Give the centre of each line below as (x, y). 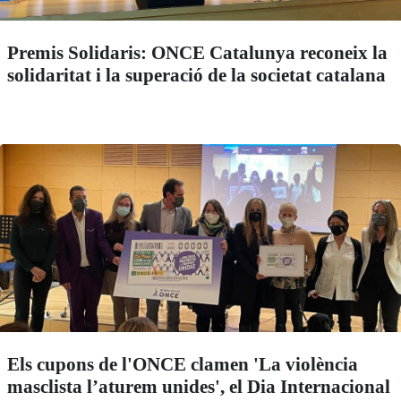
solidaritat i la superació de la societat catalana (196, 76)
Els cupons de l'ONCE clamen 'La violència (183, 365)
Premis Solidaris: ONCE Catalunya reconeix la (197, 53)
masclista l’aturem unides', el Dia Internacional (199, 387)
